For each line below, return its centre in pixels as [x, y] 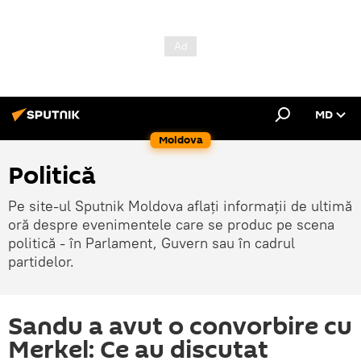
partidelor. [41, 261]
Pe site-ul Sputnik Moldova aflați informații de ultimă [180, 206]
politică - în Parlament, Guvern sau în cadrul [151, 243]
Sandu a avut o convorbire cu [180, 327]
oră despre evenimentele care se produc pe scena [171, 224]
